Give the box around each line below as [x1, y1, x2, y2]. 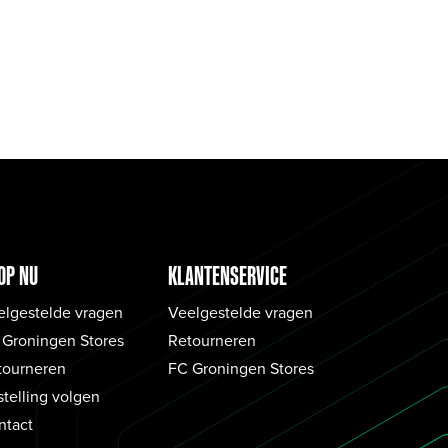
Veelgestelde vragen [168, 300, 313, 323]
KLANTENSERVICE [168, 259, 287, 291]
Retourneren [168, 328, 256, 351]
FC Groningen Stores [168, 356, 314, 379]
